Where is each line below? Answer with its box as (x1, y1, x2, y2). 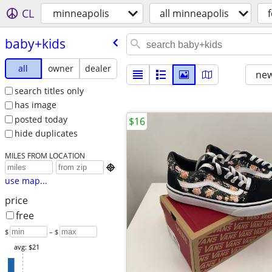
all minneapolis (160, 7, 229, 20)
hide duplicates (14, 127, 78, 140)
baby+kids (4, 35, 66, 52)
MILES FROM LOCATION (4, 151, 85, 161)
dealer (85, 62, 112, 74)
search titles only (14, 84, 84, 97)
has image (14, 99, 56, 111)
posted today (14, 113, 67, 125)
